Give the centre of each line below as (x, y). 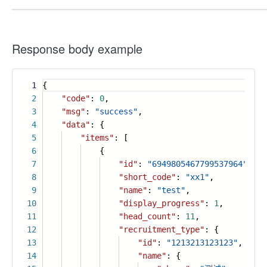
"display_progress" (162, 203)
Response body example (77, 49)
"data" (76, 125)
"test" (171, 190)
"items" (97, 138)
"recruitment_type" (162, 229)
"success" (116, 111)
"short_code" (147, 177)
